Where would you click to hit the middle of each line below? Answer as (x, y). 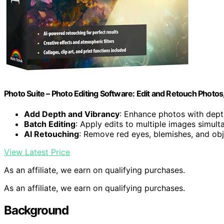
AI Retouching (51, 134)
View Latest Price (37, 152)
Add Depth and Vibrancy (72, 114)
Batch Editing (50, 124)
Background (36, 210)
